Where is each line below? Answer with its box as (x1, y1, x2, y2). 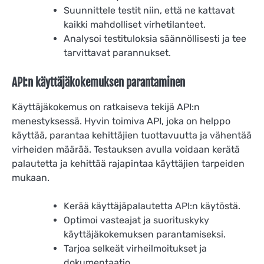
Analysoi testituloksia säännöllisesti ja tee (64, 33, 246, 45)
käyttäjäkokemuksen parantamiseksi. (64, 229, 226, 240)
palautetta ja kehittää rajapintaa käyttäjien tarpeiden (12, 158, 245, 170)
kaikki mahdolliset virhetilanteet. (64, 19, 206, 31)
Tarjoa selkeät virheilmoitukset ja (64, 243, 207, 255)
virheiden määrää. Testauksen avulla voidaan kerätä (12, 144, 240, 156)
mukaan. (12, 172, 49, 184)
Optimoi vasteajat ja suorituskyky (64, 214, 209, 226)
